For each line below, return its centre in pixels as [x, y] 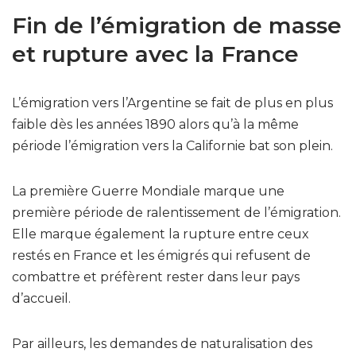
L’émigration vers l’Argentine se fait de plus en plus [172, 103]
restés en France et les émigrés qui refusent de [161, 255]
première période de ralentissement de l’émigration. [176, 212]
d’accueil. [43, 298]
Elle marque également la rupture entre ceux [161, 234]
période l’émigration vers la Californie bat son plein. [172, 145]
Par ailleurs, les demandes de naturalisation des [162, 343]
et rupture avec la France [155, 54]
